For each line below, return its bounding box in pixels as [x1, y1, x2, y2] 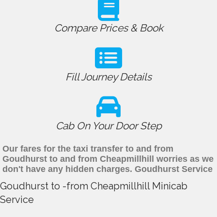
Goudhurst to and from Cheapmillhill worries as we [2, 154, 214, 164]
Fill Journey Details [65, 71, 152, 83]
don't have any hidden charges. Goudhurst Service [2, 164, 213, 174]
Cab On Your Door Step [55, 120, 162, 132]
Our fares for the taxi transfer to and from [2, 144, 173, 154]
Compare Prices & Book [54, 22, 163, 34]
